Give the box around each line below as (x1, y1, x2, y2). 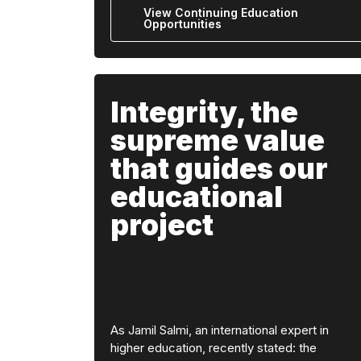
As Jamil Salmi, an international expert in (110, 322, 329, 338)
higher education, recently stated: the (110, 339, 317, 355)
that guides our (110, 151, 328, 185)
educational (110, 180, 283, 214)
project (110, 208, 214, 242)
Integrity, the (110, 95, 298, 129)
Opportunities (143, 17, 222, 31)
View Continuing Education (143, 6, 298, 19)
